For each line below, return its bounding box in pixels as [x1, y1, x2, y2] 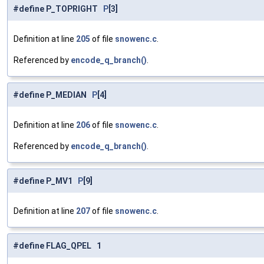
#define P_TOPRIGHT [13, 4, 103, 14]
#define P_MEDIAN [13, 90, 92, 100]
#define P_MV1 [13, 176, 78, 186]
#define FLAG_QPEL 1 [13, 241, 101, 251]
